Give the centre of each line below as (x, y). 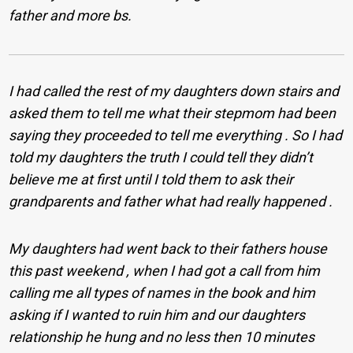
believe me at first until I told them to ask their (151, 180)
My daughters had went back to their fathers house (168, 249)
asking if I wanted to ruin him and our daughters (157, 315)
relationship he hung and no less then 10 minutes (162, 337)
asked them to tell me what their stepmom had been (173, 113)
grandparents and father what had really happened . (171, 202)
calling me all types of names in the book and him (162, 293)
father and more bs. (71, 16)
